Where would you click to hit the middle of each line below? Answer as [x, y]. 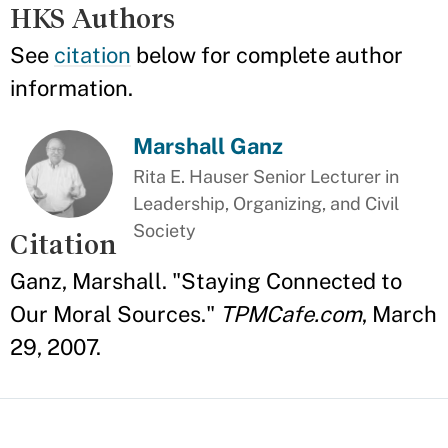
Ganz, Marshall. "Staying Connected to [206, 281]
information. [71, 88]
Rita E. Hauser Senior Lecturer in [266, 176]
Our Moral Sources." [115, 314]
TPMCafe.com [291, 314]
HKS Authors [92, 18]
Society [165, 230]
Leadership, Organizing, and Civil [266, 203]
